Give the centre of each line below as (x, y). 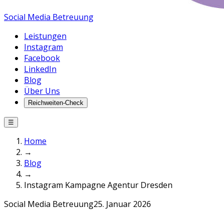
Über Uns (42, 91)
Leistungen (45, 36)
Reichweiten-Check (56, 103)
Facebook (42, 58)
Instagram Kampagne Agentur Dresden (98, 185)
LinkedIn (40, 69)
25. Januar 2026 (122, 204)
